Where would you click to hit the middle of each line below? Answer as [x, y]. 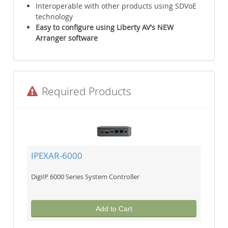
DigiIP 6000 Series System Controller [85, 177]
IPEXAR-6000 [57, 156]
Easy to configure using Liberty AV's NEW [105, 27]
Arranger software [67, 38]
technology [54, 17]
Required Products [85, 91]
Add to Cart [114, 209]
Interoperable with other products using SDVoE [116, 6]
